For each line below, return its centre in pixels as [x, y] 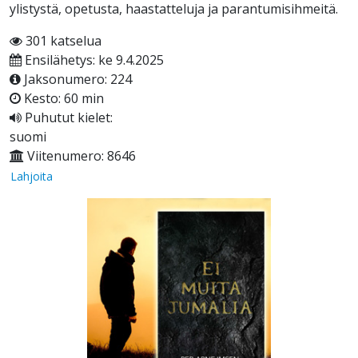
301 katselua [62, 41]
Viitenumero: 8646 [80, 156]
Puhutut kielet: [67, 118]
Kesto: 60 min [62, 99]
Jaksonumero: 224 [76, 80]
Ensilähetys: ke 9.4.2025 [93, 60]
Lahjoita [32, 177]
